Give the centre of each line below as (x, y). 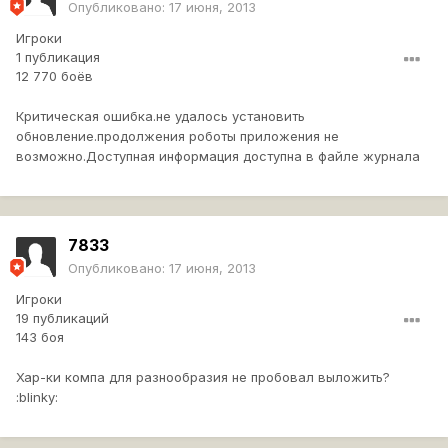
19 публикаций (62, 318)
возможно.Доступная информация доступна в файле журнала (218, 156)
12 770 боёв (54, 76)
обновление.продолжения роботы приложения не (177, 136)
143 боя (40, 337)
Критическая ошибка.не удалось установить (160, 116)
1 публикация (58, 57)
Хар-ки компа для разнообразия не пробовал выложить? (203, 377)
